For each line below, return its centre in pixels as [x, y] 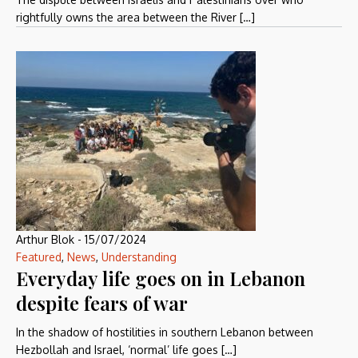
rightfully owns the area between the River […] [135, 17]
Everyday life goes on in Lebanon [161, 278]
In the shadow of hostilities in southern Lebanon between [165, 332]
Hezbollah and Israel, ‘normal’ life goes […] [126, 350]
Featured [39, 257]
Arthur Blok [45, 239]
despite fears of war [102, 303]
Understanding [139, 257]
